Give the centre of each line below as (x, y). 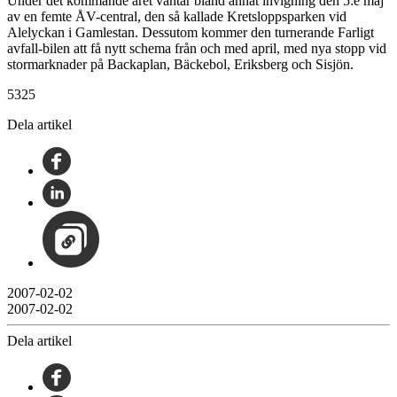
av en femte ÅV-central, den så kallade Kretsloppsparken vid (177, 16)
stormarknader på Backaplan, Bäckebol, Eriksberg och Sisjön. (180, 64)
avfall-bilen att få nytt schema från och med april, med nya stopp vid (197, 48)
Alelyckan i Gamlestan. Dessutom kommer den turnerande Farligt (191, 32)
